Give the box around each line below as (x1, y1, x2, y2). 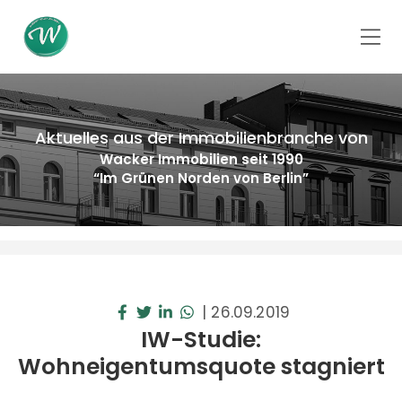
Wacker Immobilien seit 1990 (99, 150, 303, 169)
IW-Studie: (141, 324, 261, 355)
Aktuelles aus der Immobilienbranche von (34, 127, 368, 149)
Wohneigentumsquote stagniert (17, 351, 385, 382)
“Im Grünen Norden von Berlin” (93, 169, 309, 188)
